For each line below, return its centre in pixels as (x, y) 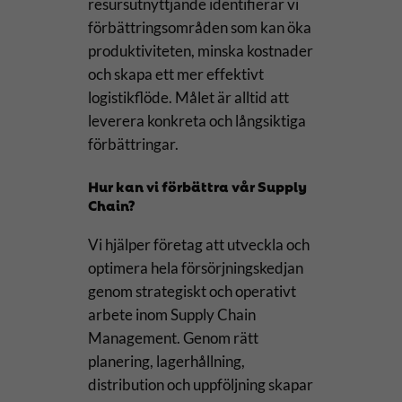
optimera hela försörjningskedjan (195, 268)
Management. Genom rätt (173, 338)
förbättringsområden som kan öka (199, 27)
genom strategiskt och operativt (192, 292)
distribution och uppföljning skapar (200, 385)
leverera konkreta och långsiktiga (197, 120)
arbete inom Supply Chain (171, 315)
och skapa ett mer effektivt (175, 74)
